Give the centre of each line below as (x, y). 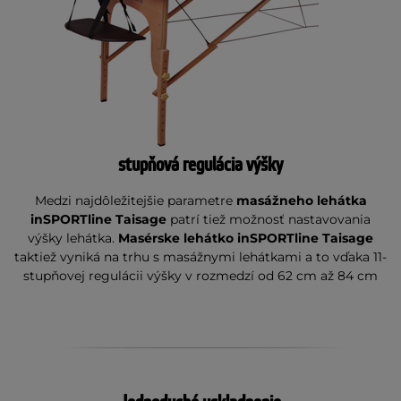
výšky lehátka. (73, 238)
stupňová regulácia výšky (200, 165)
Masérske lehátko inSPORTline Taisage (246, 238)
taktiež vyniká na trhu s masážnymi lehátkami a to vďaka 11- (200, 257)
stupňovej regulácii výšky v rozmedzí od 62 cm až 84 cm (200, 276)
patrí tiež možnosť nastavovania (269, 219)
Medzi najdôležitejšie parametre (135, 200)
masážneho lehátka (301, 200)
